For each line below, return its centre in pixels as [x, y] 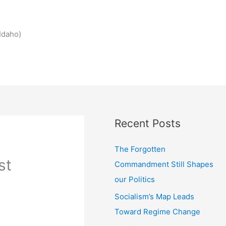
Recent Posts [148, 123]
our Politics [135, 179]
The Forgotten [140, 149]
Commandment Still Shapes [164, 164]
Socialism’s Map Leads [155, 196]
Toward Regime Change [158, 211]
